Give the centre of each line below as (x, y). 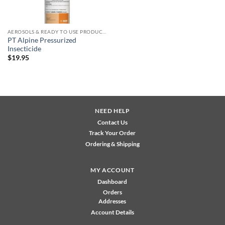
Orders (112, 192)
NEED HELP (113, 111)
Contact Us (112, 123)
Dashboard (113, 182)
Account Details (112, 212)
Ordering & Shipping (112, 144)
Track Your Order (113, 133)
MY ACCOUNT (113, 170)
